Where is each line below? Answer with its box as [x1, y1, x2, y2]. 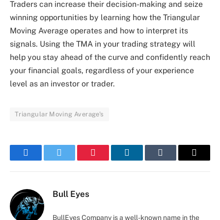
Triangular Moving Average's [15, 110, 104, 118]
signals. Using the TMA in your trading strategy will [10, 39, 195, 49]
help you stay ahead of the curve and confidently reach [10, 52, 210, 62]
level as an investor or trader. [10, 79, 115, 88]
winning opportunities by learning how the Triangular [10, 12, 200, 22]
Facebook [25, 155, 59, 165]
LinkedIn [126, 155, 159, 165]
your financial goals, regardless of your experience [10, 65, 194, 75]
